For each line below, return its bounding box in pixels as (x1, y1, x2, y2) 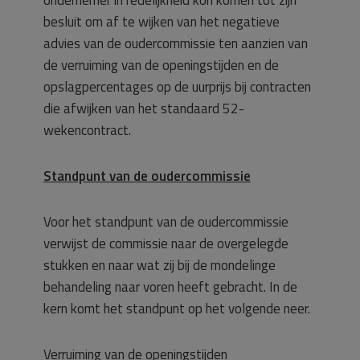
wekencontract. (43, 120, 131, 141)
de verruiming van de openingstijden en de (43, 55, 279, 76)
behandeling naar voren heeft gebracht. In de (43, 276, 297, 297)
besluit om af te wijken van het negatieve (43, 11, 280, 32)
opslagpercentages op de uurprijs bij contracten (43, 76, 311, 97)
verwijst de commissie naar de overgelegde (43, 233, 288, 254)
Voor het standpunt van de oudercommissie (43, 211, 288, 232)
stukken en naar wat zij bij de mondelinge (43, 255, 276, 276)
